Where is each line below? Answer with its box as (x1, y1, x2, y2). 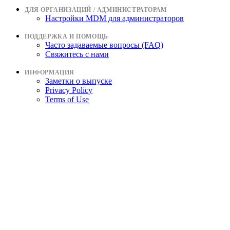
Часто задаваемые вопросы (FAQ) (45, 41, 163, 49)
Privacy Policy (45, 86, 92, 94)
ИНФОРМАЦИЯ (25, 69, 74, 76)
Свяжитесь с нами (45, 50, 109, 59)
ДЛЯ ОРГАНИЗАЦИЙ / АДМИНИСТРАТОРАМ (25, 6, 167, 13)
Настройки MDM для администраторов (45, 14, 184, 23)
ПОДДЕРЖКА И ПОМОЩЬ (25, 33, 108, 40)
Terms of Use (45, 95, 89, 104)
